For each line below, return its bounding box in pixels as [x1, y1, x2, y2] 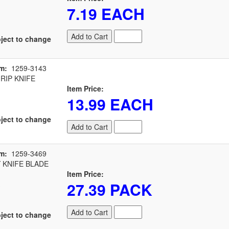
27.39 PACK [67, 178, 152, 200]
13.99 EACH [67, 93, 153, 115]
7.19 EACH [67, 3, 145, 25]
